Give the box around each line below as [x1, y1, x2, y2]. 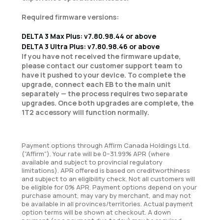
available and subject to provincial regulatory [22, 158, 163, 167]
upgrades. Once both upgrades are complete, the [22, 98, 193, 108]
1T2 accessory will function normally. [22, 108, 149, 117]
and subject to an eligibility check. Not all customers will [22, 174, 195, 184]
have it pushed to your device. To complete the [22, 70, 186, 80]
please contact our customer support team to [22, 61, 182, 71]
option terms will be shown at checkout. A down [22, 208, 171, 217]
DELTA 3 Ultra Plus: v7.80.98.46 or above [22, 42, 160, 52]
